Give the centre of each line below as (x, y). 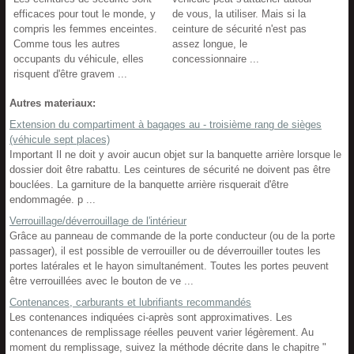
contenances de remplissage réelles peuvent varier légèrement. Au (162, 332)
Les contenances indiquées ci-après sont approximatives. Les (151, 317)
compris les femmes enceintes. (85, 29)
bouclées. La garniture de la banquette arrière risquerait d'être (149, 185)
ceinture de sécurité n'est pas (239, 29)
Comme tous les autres (67, 44)
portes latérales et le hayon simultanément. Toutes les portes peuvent (169, 266)
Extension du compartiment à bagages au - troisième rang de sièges (166, 124)
